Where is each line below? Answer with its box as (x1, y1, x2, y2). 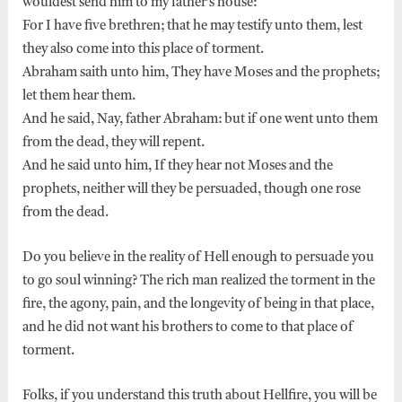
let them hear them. (22, 89, 138, 103)
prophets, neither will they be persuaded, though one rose (22, 182, 361, 197)
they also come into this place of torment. (22, 42, 267, 57)
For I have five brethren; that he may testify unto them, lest (22, 19, 363, 33)
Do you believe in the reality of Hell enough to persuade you (22, 250, 374, 265)
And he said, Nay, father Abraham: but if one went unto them (22, 112, 378, 127)
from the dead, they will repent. (22, 135, 207, 150)
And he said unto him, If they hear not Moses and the (22, 159, 333, 173)
